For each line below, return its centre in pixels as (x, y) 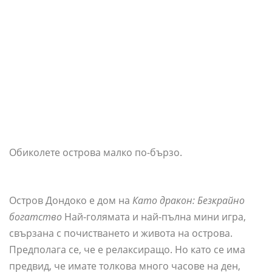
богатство (36, 217)
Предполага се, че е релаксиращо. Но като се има (127, 250)
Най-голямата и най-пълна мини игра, (154, 217)
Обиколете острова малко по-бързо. (96, 152)
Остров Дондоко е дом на (71, 200)
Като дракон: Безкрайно (189, 200)
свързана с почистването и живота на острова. (121, 233)
